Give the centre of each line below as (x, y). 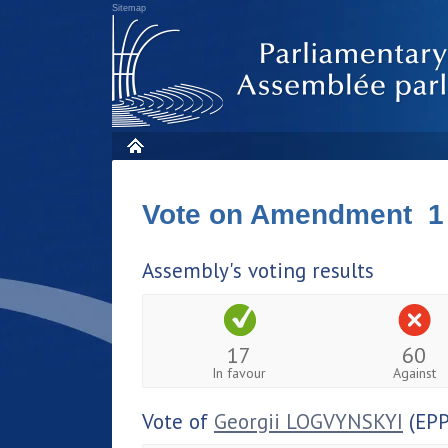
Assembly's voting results (258, 270)
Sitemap (129, 8)
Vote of (178, 421)
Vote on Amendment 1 (293, 214)
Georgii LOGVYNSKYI (308, 421)
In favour (239, 372)
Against (414, 372)
